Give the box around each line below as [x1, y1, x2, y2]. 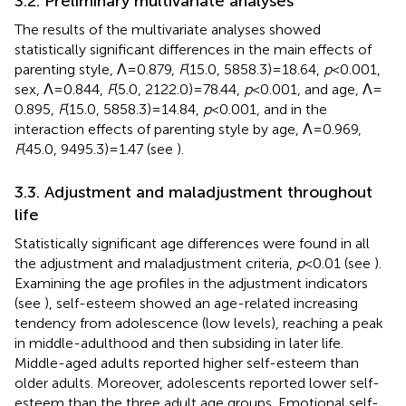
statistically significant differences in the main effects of [14, 40, 372, 58]
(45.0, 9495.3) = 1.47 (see [22, 140, 177, 158]
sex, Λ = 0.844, [14, 80, 107, 98]
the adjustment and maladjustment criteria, [14, 254, 296, 272]
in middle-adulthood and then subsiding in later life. [14, 333, 343, 352]
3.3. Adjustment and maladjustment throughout [14, 181, 372, 202]
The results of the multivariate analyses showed [14, 20, 321, 38]
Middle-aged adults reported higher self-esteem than [14, 353, 359, 372]
